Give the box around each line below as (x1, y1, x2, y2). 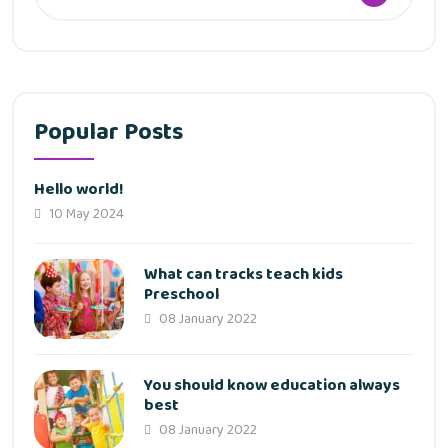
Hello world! (34, 177, 124, 203)
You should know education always (144, 373, 400, 399)
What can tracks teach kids (144, 262, 343, 288)
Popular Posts (34, 113, 183, 153)
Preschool (144, 282, 219, 308)
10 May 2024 (46, 203, 124, 226)
